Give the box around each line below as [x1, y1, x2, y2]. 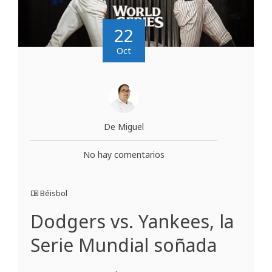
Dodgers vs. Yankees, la [30, 209, 234, 234]
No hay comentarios [83, 149, 165, 161]
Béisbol [40, 188, 67, 199]
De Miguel [104, 121, 144, 133]
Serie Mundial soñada [30, 233, 217, 258]
